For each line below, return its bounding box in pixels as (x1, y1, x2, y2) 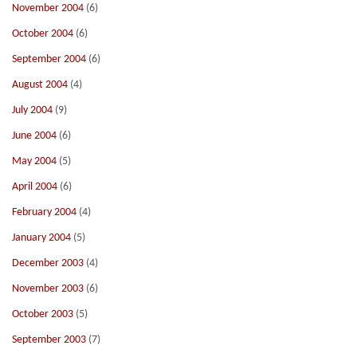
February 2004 (12, 206, 76, 218)
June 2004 (12, 130, 57, 142)
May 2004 (12, 155, 57, 167)
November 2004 (12, 2, 84, 14)
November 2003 (12, 283, 84, 295)
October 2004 (12, 28, 73, 40)
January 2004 (12, 232, 71, 244)
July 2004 (12, 104, 53, 116)
